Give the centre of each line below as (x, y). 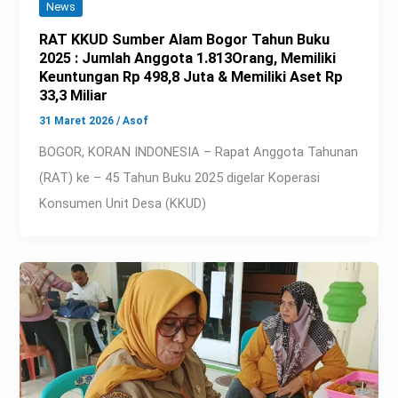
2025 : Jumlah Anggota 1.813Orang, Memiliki (188, 59)
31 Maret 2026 (78, 120)
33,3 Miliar (74, 96)
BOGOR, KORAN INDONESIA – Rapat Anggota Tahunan (199, 151)
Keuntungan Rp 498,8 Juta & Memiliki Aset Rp (191, 77)
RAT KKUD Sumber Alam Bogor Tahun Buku (185, 40)
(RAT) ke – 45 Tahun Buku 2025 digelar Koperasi (180, 177)
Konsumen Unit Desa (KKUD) (123, 203)
